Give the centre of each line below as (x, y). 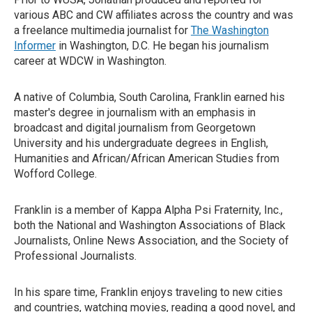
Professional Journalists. (75, 256)
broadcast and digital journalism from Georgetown (135, 128)
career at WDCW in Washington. (90, 61)
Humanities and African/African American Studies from (147, 158)
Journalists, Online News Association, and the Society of (151, 241)
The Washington (230, 30)
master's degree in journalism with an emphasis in (135, 112)
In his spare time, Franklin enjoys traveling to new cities (148, 292)
